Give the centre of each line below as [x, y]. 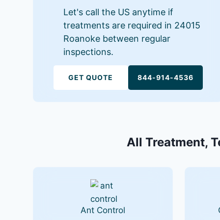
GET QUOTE [91, 77]
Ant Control [103, 210]
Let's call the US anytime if [119, 12]
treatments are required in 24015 [132, 25]
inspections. [89, 52]
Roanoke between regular [117, 39]
